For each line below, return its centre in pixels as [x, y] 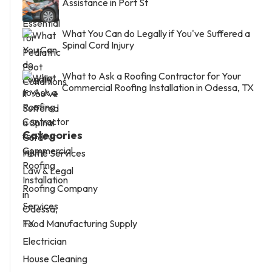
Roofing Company [60, 189]
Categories [53, 135]
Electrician [45, 241]
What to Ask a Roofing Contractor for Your [151, 76]
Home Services [54, 153]
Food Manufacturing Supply [80, 224]
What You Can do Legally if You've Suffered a [156, 34]
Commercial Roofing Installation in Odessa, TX [158, 88]
